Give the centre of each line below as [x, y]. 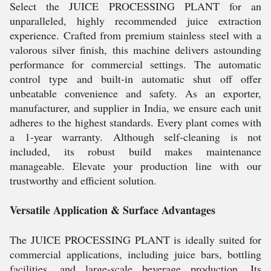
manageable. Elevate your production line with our [135, 166]
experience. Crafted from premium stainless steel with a [135, 35]
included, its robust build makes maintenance [135, 151]
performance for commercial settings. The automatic [135, 64]
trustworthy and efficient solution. [83, 180]
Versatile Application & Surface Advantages [113, 210]
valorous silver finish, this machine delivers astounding [135, 50]
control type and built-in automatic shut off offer [135, 79]
